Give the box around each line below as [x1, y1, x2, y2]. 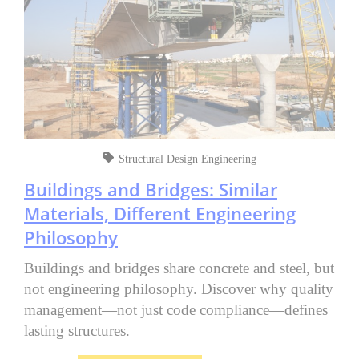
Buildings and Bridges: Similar [24, 176, 277, 201]
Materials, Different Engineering [24, 200, 296, 225]
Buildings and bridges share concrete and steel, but [24, 259, 334, 276]
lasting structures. [24, 321, 130, 339]
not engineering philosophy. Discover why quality [24, 280, 333, 297]
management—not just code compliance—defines [24, 301, 328, 318]
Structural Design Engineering [118, 152, 256, 165]
